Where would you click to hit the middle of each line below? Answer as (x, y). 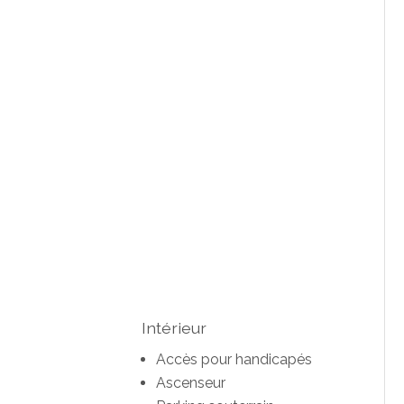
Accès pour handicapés (234, 360)
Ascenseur (190, 383)
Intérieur (174, 327)
